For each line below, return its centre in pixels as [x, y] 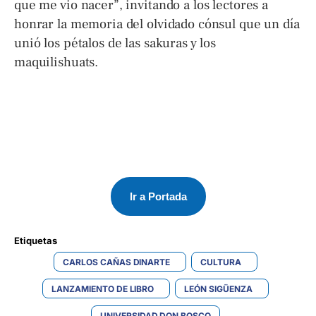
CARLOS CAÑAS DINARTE [116, 262]
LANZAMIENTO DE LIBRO [103, 288]
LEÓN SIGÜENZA [219, 288]
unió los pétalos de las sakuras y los [115, 43]
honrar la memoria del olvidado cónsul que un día [157, 24]
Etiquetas [37, 240]
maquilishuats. [56, 62]
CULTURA [221, 262]
